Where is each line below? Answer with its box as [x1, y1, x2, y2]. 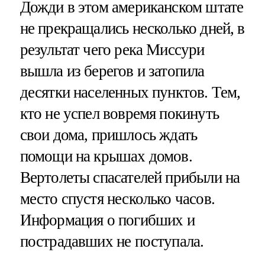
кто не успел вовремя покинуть [20, 104, 219, 122]
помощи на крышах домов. [20, 147, 192, 165]
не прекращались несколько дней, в [20, 19, 245, 37]
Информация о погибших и [20, 211, 195, 229]
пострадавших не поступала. [20, 232, 204, 250]
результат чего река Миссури [20, 40, 205, 59]
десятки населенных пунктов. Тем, [20, 83, 241, 101]
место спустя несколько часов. [20, 189, 215, 208]
